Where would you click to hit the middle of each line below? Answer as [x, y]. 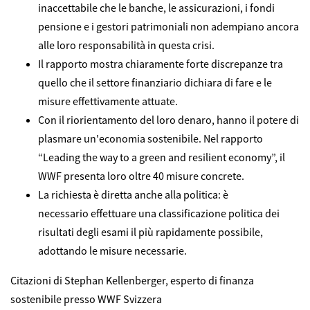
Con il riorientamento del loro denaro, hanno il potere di [168, 120]
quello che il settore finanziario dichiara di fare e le [155, 83]
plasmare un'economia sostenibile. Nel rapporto [151, 139]
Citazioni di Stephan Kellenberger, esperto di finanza [132, 281]
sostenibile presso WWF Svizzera [87, 299]
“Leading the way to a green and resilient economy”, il [162, 157]
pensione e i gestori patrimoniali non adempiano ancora [168, 27]
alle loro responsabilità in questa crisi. [128, 45]
